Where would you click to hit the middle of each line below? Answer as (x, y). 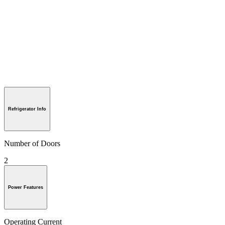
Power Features (26, 187)
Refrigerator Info (27, 109)
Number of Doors (32, 143)
